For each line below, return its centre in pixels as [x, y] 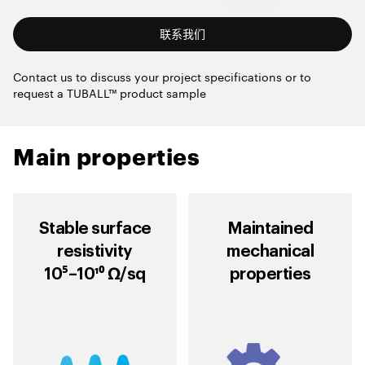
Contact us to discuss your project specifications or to [162, 76]
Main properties [107, 157]
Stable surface [95, 229]
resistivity [95, 252]
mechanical [270, 252]
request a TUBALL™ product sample [110, 92]
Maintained [270, 229]
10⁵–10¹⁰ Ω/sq [95, 275]
